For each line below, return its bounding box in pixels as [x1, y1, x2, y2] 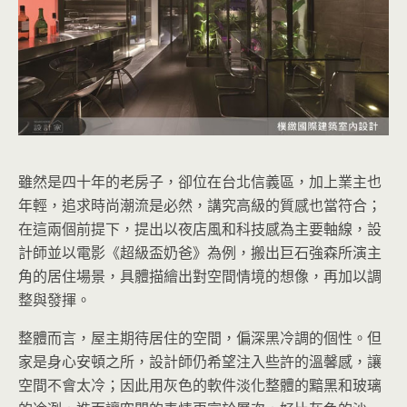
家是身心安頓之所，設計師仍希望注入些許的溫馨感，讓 [18, 352, 382, 372]
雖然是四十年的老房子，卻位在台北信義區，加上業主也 [18, 172, 382, 193]
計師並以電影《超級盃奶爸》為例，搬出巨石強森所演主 [18, 243, 382, 263]
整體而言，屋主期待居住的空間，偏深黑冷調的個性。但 [18, 328, 382, 349]
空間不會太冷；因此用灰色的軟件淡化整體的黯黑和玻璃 [18, 375, 382, 396]
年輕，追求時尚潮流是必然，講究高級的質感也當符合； [18, 195, 382, 216]
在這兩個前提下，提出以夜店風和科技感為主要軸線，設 [18, 219, 382, 240]
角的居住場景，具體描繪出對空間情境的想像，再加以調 [18, 266, 382, 287]
